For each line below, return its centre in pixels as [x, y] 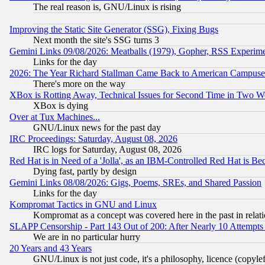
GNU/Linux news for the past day [97, 128]
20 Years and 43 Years [51, 248]
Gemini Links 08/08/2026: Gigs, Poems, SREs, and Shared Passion [135, 183]
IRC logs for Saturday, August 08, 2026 [107, 150]
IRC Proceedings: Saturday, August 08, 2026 [93, 139]
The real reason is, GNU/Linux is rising [107, 7]
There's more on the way [79, 84]
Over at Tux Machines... [55, 117]
